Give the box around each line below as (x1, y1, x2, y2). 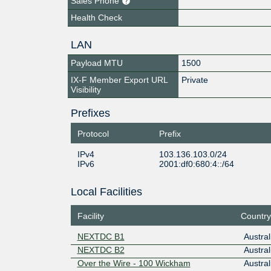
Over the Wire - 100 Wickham (77, 258, 191, 268)
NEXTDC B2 (77, 245, 125, 255)
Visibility (71, 84, 101, 94)
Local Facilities (70, 185, 142, 198)
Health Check (71, 12, 122, 22)
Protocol (77, 128, 109, 139)
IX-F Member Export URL (71, 74, 168, 85)
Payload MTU (71, 57, 123, 68)
